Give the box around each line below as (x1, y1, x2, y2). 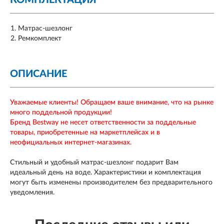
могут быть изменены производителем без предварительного (10, 179, 212, 186)
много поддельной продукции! (10, 109, 112, 116)
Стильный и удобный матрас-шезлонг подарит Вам (10, 159, 178, 166)
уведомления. (10, 189, 54, 196)
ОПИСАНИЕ (10, 69, 67, 79)
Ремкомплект (18, 35, 61, 42)
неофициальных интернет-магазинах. (10, 139, 131, 146)
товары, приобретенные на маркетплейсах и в (10, 129, 160, 136)
